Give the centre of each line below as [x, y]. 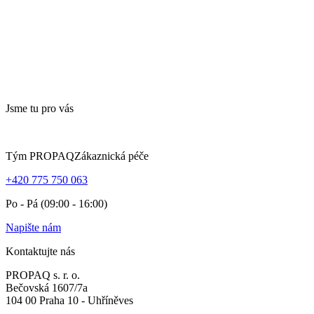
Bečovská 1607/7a [47, 288]
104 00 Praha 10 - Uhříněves [69, 301]
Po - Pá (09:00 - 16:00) [56, 204]
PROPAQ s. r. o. [43, 275]
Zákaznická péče [111, 156]
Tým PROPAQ [40, 156]
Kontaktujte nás [40, 252]
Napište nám [33, 228]
